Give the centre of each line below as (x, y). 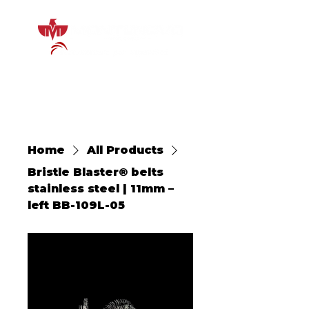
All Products (125, 150)
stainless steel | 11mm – (101, 189)
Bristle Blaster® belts (96, 172)
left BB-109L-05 (76, 205)
